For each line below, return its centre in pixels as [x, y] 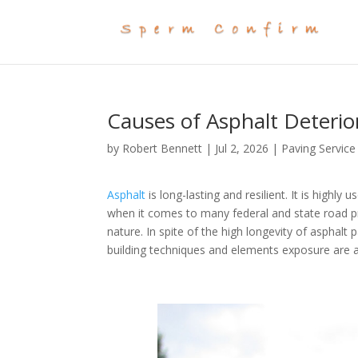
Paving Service [319, 148]
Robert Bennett [163, 148]
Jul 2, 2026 [242, 148]
